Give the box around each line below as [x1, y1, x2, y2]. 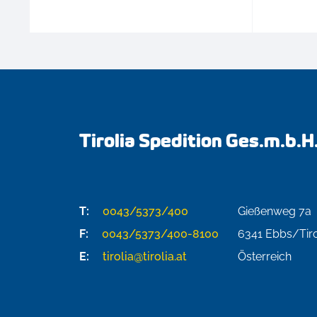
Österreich [238, 250, 292, 264]
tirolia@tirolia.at [100, 250, 187, 264]
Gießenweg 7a [238, 204, 311, 219]
